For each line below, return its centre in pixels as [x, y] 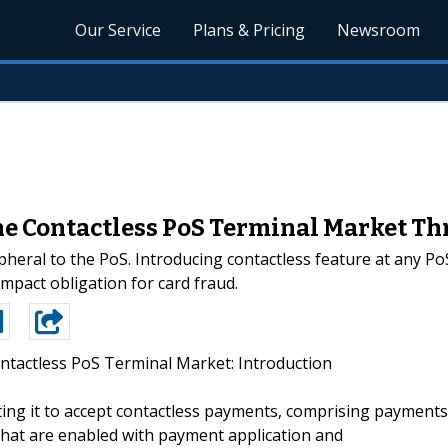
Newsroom [379, 30]
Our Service [118, 30]
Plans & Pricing [249, 30]
